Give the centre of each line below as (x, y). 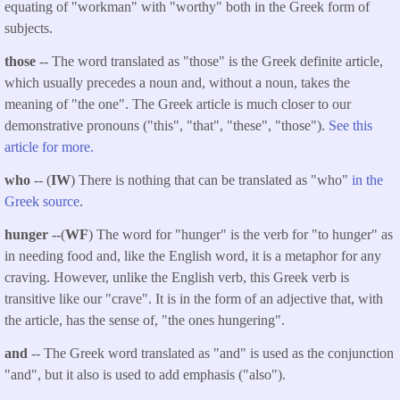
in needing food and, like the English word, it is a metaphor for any (193, 255)
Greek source (42, 201)
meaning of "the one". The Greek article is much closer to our (178, 104)
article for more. (51, 147)
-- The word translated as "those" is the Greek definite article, (211, 62)
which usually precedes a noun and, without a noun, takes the (177, 83)
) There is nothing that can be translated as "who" (211, 179)
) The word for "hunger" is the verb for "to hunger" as (241, 234)
